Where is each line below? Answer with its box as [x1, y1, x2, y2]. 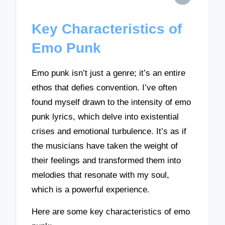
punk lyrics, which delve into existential [32, 111, 179, 122]
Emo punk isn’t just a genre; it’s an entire [32, 68, 186, 78]
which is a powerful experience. [32, 184, 150, 194]
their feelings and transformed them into [32, 155, 181, 165]
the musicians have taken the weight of [32, 141, 178, 151]
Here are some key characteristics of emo [32, 207, 190, 217]
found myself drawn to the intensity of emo [32, 97, 191, 107]
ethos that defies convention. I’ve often [32, 82, 177, 92]
